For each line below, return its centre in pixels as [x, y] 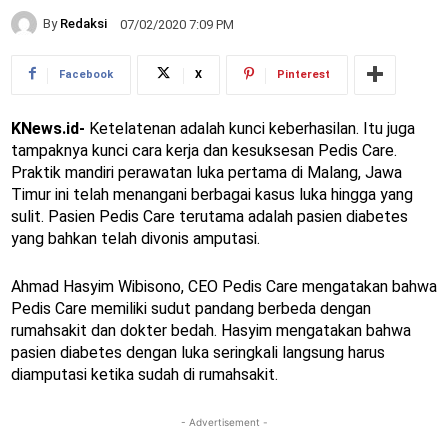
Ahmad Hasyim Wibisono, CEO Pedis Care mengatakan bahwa [224, 286]
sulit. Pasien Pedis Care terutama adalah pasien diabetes [209, 216]
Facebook [86, 74]
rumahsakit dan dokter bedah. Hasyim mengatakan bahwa [211, 330]
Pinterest [303, 74]
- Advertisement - [224, 421]
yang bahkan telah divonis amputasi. [135, 238]
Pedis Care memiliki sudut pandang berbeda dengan [191, 308]
